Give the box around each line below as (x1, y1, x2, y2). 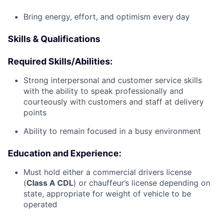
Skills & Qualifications (8, 34, 100, 44)
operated (23, 199, 57, 210)
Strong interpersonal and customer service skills (23, 75, 202, 86)
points (23, 108, 46, 118)
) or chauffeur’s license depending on (73, 178, 210, 188)
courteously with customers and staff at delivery (23, 97, 204, 107)
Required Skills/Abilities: (8, 56, 112, 67)
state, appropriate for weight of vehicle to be (23, 189, 191, 199)
